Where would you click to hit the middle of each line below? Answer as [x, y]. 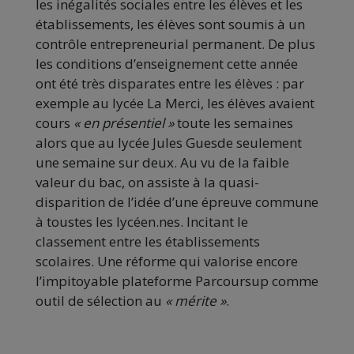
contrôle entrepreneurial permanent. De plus [175, 44]
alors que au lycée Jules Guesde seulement [169, 143]
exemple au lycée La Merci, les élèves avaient [175, 104]
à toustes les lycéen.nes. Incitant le [142, 222]
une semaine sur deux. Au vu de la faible [162, 163]
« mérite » [196, 301]
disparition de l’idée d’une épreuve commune [177, 202]
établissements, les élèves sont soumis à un [170, 24]
